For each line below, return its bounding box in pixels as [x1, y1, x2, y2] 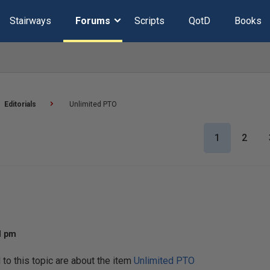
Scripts [134, 15, 165, 27]
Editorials [4, 100, 36, 108]
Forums [75, 15, 110, 27]
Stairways [9, 15, 51, 27]
